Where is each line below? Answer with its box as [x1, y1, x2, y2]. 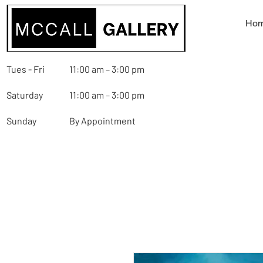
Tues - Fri [6, 63, 45, 75]
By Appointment [69, 114, 137, 126]
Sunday [6, 114, 36, 126]
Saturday [6, 89, 43, 100]
